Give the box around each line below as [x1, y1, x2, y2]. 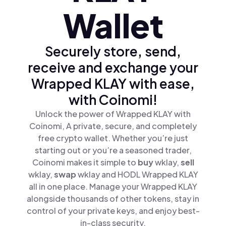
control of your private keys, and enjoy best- [26, 205, 200, 216]
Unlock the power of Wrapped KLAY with [35, 108, 191, 119]
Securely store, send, [45, 43, 181, 60]
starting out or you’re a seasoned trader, [34, 145, 192, 155]
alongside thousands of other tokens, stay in [27, 193, 199, 204]
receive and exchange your [28, 59, 198, 76]
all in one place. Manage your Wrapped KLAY [29, 181, 197, 192]
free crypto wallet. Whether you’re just [38, 133, 188, 143]
